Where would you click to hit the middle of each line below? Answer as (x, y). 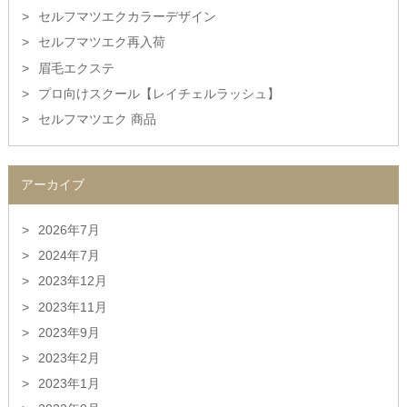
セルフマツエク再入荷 (101, 42)
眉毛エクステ (76, 68)
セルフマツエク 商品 (97, 119)
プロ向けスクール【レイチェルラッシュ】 (159, 93)
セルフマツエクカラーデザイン (127, 17)
